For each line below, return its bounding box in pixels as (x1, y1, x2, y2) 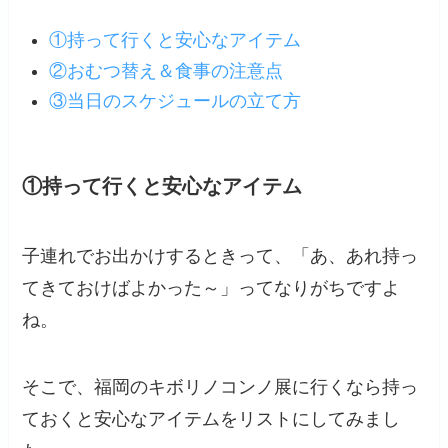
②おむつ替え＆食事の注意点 (49, 60, 284, 81)
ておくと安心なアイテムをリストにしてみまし (22, 409, 401, 430)
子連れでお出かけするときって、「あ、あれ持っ (22, 245, 419, 266)
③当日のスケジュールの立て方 (49, 91, 302, 111)
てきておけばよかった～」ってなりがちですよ (22, 277, 401, 298)
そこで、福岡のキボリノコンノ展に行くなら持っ (22, 377, 419, 398)
